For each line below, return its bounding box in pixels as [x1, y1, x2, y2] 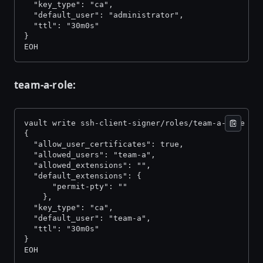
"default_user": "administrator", [24, 11, 188, 20]
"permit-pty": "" [24, 182, 132, 191]
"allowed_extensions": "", [24, 161, 156, 170]
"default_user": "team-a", [24, 214, 156, 223]
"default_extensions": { [24, 171, 146, 181]
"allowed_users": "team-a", [24, 150, 160, 160]
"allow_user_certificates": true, [24, 140, 188, 149]
